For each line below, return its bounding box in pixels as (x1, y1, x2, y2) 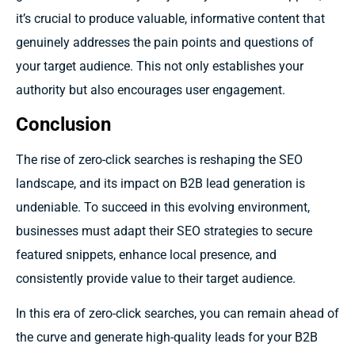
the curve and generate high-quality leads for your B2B (16, 330, 318, 345)
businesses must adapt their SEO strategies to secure (16, 223, 312, 239)
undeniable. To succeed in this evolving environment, (16, 200, 310, 215)
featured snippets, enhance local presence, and (16, 247, 277, 262)
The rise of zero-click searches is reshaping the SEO (16, 152, 303, 167)
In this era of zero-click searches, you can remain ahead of (16, 306, 339, 322)
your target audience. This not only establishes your (16, 58, 303, 74)
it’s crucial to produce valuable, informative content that (16, 10, 325, 26)
